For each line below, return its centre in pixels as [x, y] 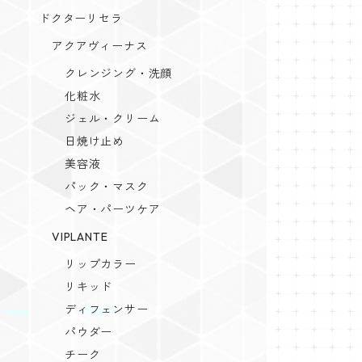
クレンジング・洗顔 [119, 74]
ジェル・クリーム [113, 119]
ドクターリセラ [81, 19]
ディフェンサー [107, 309]
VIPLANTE [80, 237]
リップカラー [101, 264]
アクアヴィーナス [100, 46]
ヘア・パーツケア [113, 209]
